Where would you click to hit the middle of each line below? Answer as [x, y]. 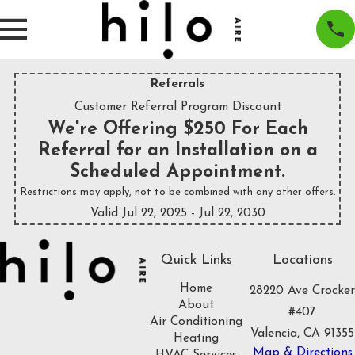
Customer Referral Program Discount [177, 107]
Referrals [177, 84]
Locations [302, 260]
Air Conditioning [197, 322]
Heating [197, 339]
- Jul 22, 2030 [228, 213]
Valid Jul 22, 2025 [138, 213]
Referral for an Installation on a [177, 151]
